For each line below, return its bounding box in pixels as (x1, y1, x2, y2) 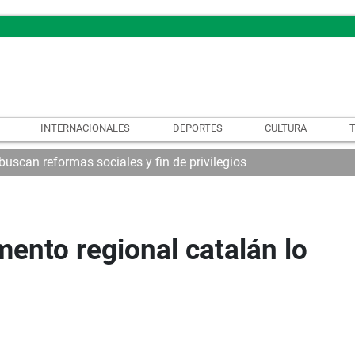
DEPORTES (172, 121, 223, 134)
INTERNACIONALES (40, 121, 130, 134)
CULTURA (265, 121, 307, 134)
